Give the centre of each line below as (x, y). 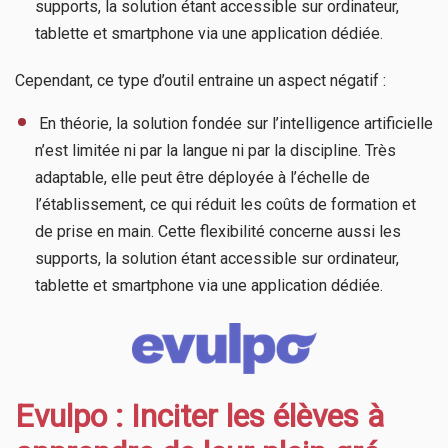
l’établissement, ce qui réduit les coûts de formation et (225, 204)
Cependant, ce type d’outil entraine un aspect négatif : (200, 80)
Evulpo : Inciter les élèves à (199, 415)
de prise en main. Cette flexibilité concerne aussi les (218, 231)
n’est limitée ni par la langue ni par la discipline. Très (215, 150)
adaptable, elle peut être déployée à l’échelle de (202, 177)
